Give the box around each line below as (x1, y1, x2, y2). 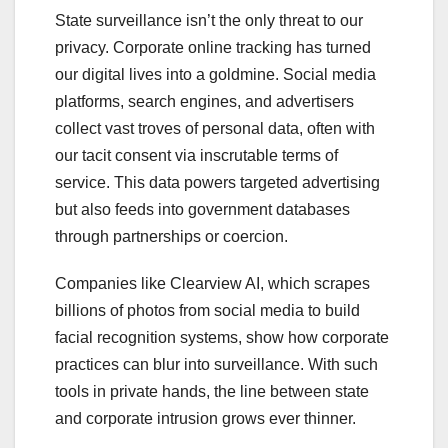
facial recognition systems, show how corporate (55, 329, 389, 347)
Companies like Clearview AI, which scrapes (55, 275, 370, 293)
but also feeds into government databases (55, 201, 350, 219)
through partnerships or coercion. (55, 228, 296, 246)
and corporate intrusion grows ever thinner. (55, 410, 364, 428)
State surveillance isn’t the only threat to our (55, 12, 363, 30)
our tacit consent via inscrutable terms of (55, 147, 338, 165)
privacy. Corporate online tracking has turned (55, 39, 371, 57)
